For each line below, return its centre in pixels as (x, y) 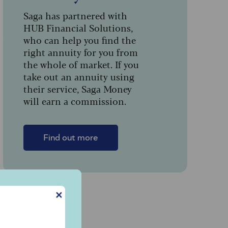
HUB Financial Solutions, (78, 27)
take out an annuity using (79, 76)
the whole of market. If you (81, 64)
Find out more (71, 138)
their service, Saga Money (77, 89)
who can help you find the (79, 40)
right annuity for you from (80, 52)
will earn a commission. (75, 101)
